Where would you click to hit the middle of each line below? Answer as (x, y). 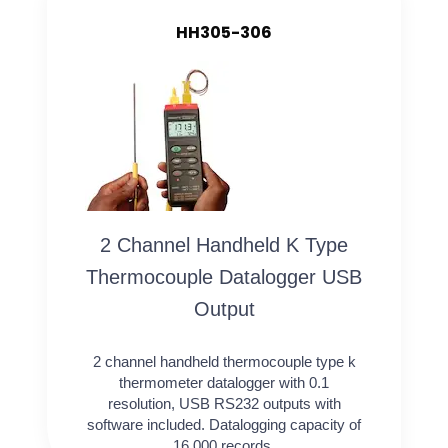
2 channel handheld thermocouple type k (224, 362)
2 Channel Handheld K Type (224, 245)
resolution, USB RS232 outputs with (224, 404)
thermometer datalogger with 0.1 (224, 383)
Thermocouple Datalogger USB (224, 277)
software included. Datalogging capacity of (224, 425)
